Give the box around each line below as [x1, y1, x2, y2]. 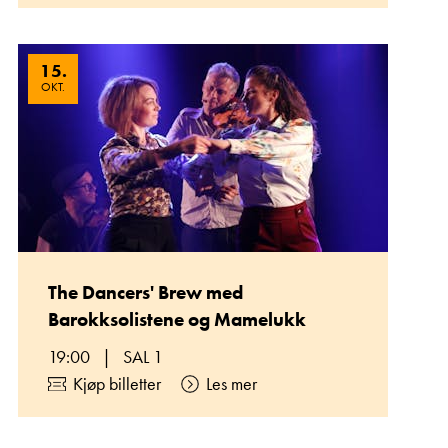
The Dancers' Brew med [48, 280, 243, 305]
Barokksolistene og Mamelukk [48, 307, 306, 332]
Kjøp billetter [73, 372, 161, 395]
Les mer [206, 372, 257, 395]
